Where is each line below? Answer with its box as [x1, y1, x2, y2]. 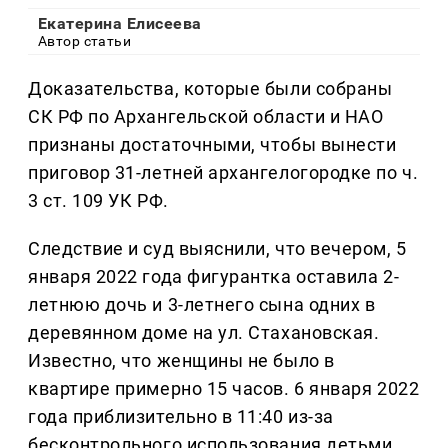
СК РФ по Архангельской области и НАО [28, 106, 384, 128]
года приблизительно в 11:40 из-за [28, 406, 334, 428]
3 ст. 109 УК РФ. [28, 190, 169, 212]
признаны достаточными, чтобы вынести [28, 134, 397, 156]
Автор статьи [38, 33, 132, 50]
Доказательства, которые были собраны [28, 78, 393, 100]
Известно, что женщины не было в [28, 350, 335, 372]
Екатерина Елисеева [38, 14, 202, 34]
